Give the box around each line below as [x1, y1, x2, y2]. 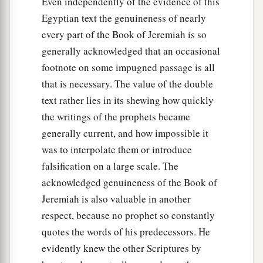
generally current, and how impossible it [42, 126, 208, 140]
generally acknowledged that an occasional [42, 44, 220, 58]
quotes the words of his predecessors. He [42, 225, 210, 239]
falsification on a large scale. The [42, 159, 178, 173]
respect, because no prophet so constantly [42, 208, 215, 222]
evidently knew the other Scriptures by [42, 241, 201, 255]
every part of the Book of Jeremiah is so [42, 28, 207, 42]
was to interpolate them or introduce [42, 143, 192, 157]
